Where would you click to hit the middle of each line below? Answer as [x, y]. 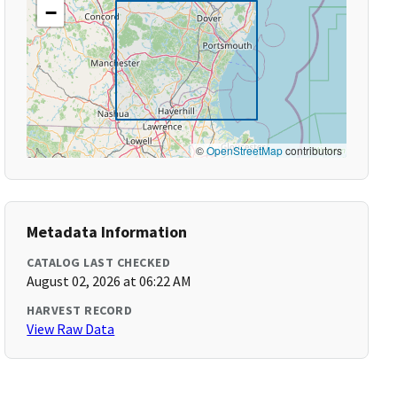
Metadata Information [107, 232]
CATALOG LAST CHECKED [99, 262]
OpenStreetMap [244, 150]
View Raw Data [71, 329]
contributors [312, 150]
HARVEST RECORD [80, 310]
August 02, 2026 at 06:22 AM [109, 281]
